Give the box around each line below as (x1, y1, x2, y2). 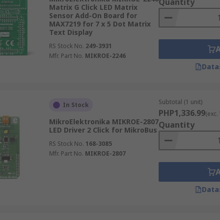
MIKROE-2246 (84, 52, 126, 60)
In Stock (62, 101, 89, 109)
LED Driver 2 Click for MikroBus (49, 125, 157, 135)
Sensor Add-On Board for (49, 11, 137, 20)
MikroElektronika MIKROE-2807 (49, 117, 159, 126)
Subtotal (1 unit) (158, 98, 202, 106)
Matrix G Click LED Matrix (49, 2, 137, 12)
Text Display (49, 27, 93, 37)
